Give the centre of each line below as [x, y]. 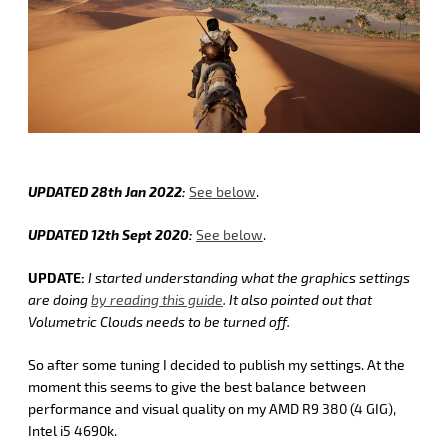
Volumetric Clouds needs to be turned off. [159, 321]
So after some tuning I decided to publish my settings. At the [216, 364]
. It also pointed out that [297, 299]
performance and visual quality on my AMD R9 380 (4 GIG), [212, 408]
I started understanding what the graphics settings [249, 277]
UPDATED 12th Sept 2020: [110, 234]
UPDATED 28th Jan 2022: [107, 191]
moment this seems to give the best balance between [197, 386]
